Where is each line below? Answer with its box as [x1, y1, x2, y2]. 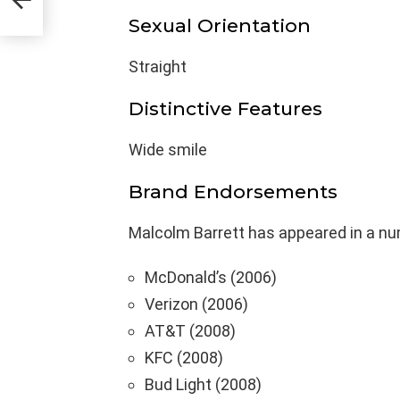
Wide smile [129, 139, 207, 159]
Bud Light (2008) [145, 374, 262, 394]
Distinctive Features [129, 96, 322, 120]
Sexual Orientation [129, 13, 311, 37]
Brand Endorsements [129, 179, 337, 203]
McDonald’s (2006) [145, 267, 277, 287]
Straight [129, 56, 187, 76]
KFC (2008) [145, 347, 223, 367]
